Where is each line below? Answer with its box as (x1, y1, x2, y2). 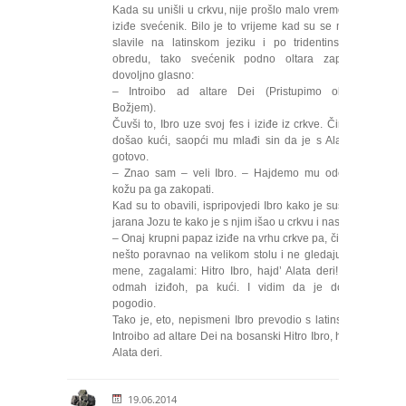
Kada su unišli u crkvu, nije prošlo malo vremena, (112, 4, 360, 16)
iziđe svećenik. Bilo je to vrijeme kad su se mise (112, 20, 360, 33)
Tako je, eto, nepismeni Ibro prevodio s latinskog (112, 314, 360, 326)
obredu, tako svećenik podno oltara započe (112, 53, 360, 65)
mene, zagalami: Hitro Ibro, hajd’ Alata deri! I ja (112, 265, 360, 277)
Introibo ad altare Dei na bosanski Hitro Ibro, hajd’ (112, 330, 360, 343)
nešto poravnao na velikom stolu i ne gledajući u (112, 248, 360, 261)
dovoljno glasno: (112, 69, 194, 82)
